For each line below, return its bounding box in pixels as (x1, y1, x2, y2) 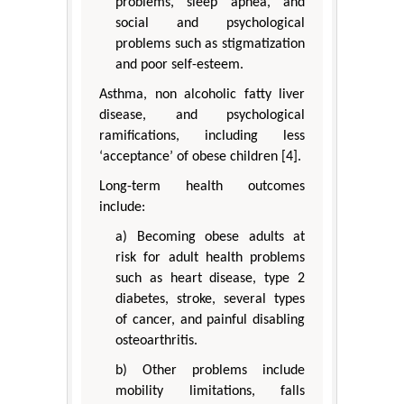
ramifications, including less (99, 129, 305, 144)
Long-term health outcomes (99, 179, 305, 195)
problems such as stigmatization (115, 37, 305, 52)
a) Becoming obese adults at (115, 230, 305, 245)
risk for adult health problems (115, 251, 305, 266)
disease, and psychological (99, 108, 305, 124)
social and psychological (115, 16, 305, 32)
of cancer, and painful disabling (115, 313, 305, 328)
